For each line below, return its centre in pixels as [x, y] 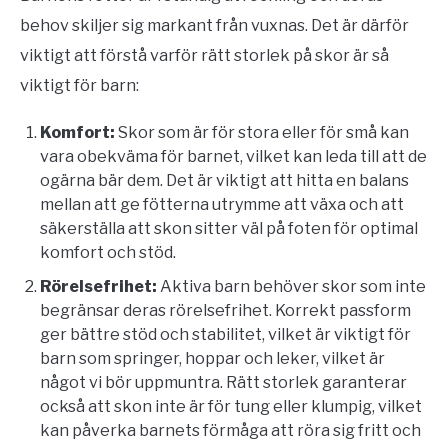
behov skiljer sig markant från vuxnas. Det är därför [214, 26]
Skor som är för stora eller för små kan [262, 133]
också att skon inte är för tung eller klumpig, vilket [231, 407]
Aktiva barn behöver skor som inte [291, 287]
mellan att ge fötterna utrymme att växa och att [222, 205]
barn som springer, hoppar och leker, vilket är [212, 359]
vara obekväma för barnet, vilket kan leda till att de [233, 157]
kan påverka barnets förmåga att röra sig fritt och [230, 431]
